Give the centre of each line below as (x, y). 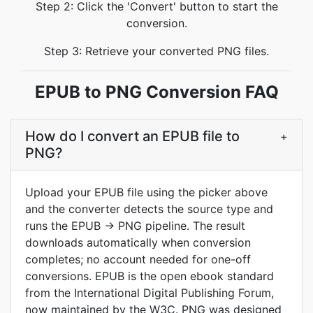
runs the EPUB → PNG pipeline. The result (135, 226)
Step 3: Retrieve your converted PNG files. (156, 51)
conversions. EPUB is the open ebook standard (150, 276)
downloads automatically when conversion (138, 242)
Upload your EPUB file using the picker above (146, 192)
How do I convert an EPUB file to (132, 136)
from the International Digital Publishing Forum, (150, 293)
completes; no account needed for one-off (138, 259)
